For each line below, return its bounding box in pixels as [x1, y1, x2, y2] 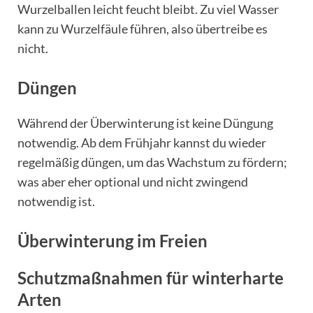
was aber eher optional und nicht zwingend [17, 174, 248, 190]
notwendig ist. [17, 194, 95, 210]
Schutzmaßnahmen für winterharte [17, 267, 284, 288]
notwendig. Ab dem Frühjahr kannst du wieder [17, 135, 266, 151]
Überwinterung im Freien [17, 231, 208, 252]
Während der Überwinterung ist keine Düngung [17, 115, 273, 131]
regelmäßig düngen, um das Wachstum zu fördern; [17, 154, 287, 170]
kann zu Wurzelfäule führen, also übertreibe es [17, 20, 268, 36]
